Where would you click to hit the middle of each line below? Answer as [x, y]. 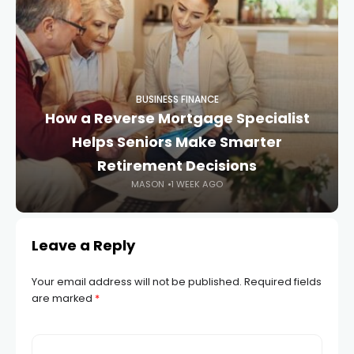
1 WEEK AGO [197, 185]
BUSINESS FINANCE [177, 100]
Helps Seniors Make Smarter [177, 142]
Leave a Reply [83, 246]
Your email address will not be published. [137, 282]
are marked [63, 299]
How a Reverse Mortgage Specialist [177, 119]
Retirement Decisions [177, 166]
